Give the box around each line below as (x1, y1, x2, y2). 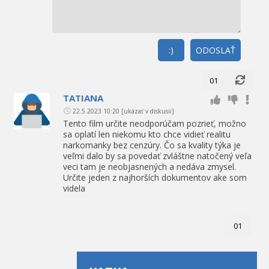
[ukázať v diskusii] (121, 106, 174, 115)
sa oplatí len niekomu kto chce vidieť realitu (63, 128, 231, 140)
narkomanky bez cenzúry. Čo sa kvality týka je (63, 139, 241, 151)
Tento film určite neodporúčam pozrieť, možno (63, 117, 246, 129)
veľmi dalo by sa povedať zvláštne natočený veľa (63, 150, 252, 162)
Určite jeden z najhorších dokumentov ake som (63, 171, 247, 183)
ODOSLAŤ (196, 44, 235, 56)
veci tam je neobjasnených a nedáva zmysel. (63, 160, 236, 172)
